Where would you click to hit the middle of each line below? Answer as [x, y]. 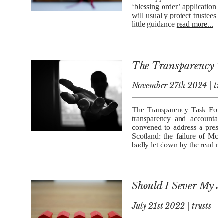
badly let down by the [166, 145]
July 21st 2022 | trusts [171, 206]
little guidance [154, 24]
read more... [195, 24]
